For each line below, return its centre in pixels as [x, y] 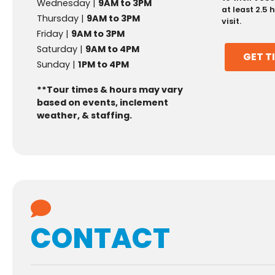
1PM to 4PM [103, 64]
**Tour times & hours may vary [110, 89]
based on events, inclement [103, 102]
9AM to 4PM [112, 49]
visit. [232, 21]
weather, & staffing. [85, 115]
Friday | [54, 33]
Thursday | [62, 18]
